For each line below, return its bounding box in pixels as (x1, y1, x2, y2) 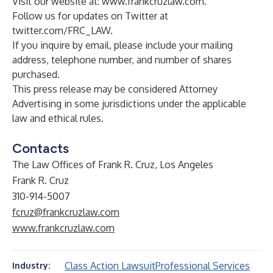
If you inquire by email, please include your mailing (12, 39, 233, 51)
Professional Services (155, 260, 250, 272)
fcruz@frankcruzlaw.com (12, 206, 119, 218)
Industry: (12, 260, 50, 271)
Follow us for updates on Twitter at (12, 10, 168, 22)
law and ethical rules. (12, 112, 104, 124)
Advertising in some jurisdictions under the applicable (12, 97, 246, 110)
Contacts (12, 140, 69, 157)
